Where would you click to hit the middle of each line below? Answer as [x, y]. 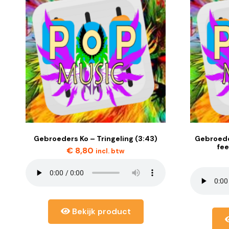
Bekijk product [100, 212]
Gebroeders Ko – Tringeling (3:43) [96, 139]
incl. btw [110, 151]
